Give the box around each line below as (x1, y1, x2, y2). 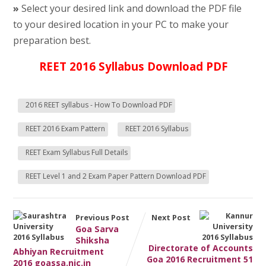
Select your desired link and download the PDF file (18, 1, 242, 15)
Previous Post (75, 211, 129, 223)
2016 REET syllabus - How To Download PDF (25, 99, 172, 110)
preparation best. (12, 33, 91, 47)
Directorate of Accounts (148, 242, 254, 254)
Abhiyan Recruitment (12, 245, 104, 257)
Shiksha (75, 234, 109, 246)
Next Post (151, 211, 191, 223)
